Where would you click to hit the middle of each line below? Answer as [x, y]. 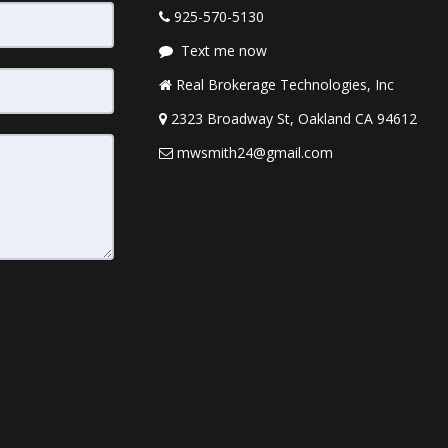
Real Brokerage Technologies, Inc [285, 84]
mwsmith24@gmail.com [255, 152]
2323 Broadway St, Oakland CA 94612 [294, 118]
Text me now [224, 50]
